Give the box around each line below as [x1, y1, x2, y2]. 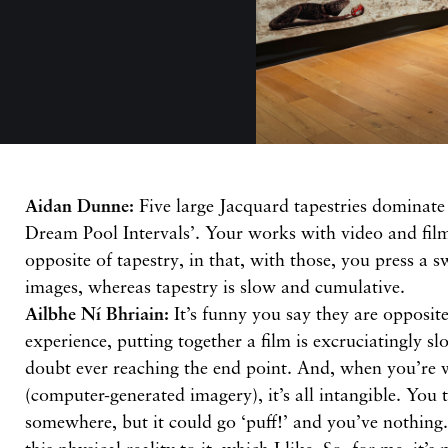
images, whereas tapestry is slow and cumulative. [25, 275, 406, 298]
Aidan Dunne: [25, 194, 135, 217]
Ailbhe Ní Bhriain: [25, 302, 170, 325]
